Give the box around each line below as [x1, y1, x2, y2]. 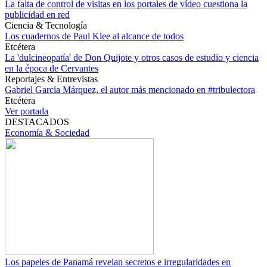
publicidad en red [5, 10, 70, 20]
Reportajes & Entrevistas [5, 74, 98, 84]
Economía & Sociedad [5, 128, 89, 138]
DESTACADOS [5, 117, 69, 127]
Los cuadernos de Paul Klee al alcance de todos [5, 31, 184, 41]
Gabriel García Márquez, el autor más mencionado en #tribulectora [5, 85, 255, 95]
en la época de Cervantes [5, 63, 98, 73]
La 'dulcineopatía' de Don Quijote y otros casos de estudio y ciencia [5, 52, 259, 63]
